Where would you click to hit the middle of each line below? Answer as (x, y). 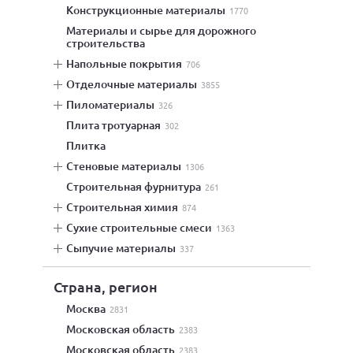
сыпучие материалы (124, 248)
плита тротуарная (117, 125)
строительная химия (126, 207)
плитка (90, 145)
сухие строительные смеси (143, 227)
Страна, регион (106, 286)
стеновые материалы (127, 166)
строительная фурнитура (137, 186)
